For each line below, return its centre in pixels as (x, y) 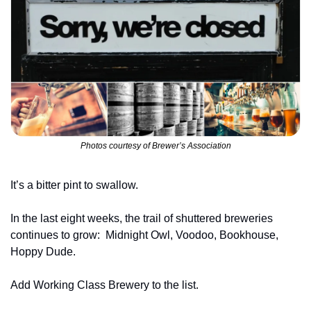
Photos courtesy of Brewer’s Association (155, 146)
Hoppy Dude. (43, 252)
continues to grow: (57, 235)
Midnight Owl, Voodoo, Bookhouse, (192, 235)
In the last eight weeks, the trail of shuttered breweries (142, 219)
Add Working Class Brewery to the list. (104, 285)
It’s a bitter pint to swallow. (74, 185)
